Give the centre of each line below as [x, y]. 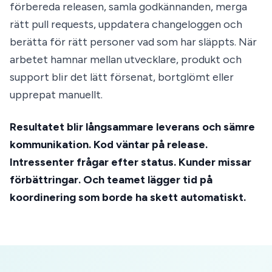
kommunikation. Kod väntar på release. [109, 145]
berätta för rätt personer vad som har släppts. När [133, 42]
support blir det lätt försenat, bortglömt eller [122, 77]
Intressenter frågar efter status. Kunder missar [131, 162]
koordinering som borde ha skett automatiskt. [128, 198]
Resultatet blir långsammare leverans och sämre [132, 127]
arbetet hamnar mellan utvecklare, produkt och [126, 60]
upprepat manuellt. [56, 95]
